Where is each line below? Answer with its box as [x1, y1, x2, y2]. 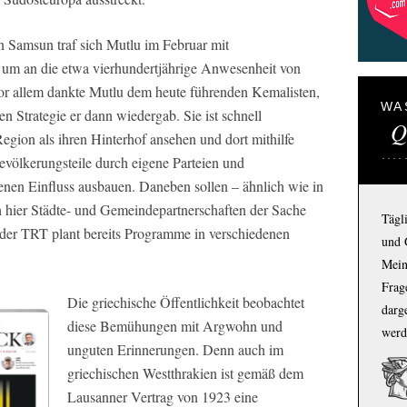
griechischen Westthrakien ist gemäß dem [67, 363, 303, 382]
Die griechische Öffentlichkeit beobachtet [67, 293, 304, 312]
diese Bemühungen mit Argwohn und [67, 316, 283, 335]
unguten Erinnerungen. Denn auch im [67, 340, 283, 359]
